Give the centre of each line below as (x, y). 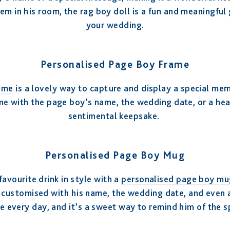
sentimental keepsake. (115, 116)
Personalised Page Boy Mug (115, 155)
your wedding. (115, 25)
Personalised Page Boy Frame (115, 64)
